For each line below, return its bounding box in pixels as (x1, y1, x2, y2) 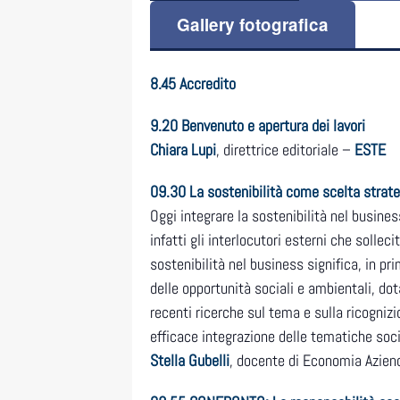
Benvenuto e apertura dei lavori (181, 115, 365, 137)
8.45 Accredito (150, 73, 236, 95)
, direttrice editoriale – (216, 139, 354, 161)
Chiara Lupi (150, 139, 216, 161)
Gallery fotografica (177, 12, 329, 37)
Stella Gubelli (150, 350, 229, 371)
